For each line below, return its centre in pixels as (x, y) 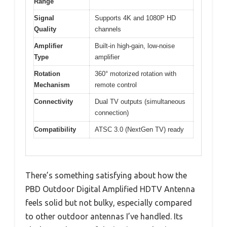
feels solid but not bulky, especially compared (109, 203)
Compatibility (55, 129)
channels (108, 29)
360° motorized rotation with (136, 73)
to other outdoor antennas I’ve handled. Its (104, 217)
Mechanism (52, 85)
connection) (112, 112)
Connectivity (53, 101)
